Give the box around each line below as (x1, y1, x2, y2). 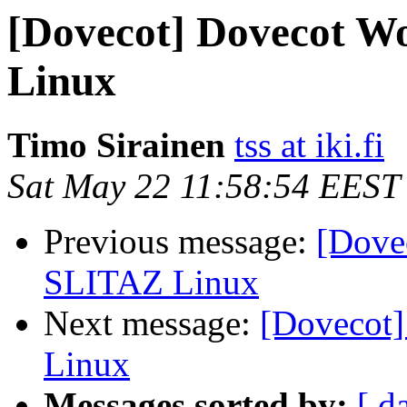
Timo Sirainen (7, 125, 225, 165)
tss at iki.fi (234, 125, 384, 165)
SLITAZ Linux (44, 263, 259, 303)
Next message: (44, 303, 260, 343)
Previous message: (44, 222, 316, 262)
